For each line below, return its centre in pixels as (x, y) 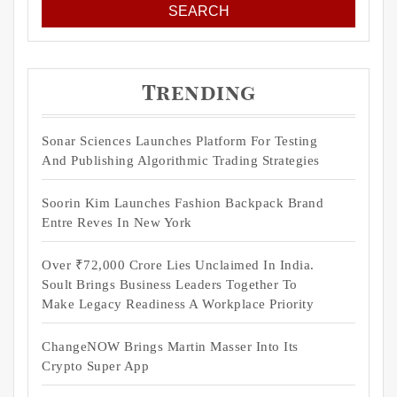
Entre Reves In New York (117, 222)
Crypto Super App (95, 366)
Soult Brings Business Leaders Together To (170, 284)
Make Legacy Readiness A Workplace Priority (178, 304)
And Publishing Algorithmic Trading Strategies (181, 160)
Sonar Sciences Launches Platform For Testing (179, 140)
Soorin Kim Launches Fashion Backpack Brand (183, 202)
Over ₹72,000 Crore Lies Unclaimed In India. (178, 265)
